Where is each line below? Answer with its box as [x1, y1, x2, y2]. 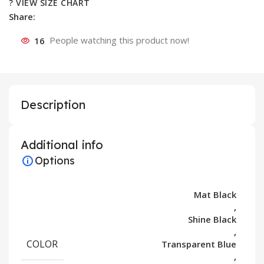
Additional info [21, 137, 103, 153]
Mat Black [194, 189, 236, 201]
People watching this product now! [49, 34, 190, 47]
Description [21, 97, 85, 113]
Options [35, 154, 75, 168]
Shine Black [188, 213, 236, 226]
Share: [9, 11, 36, 23]
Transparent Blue [161, 238, 236, 250]
